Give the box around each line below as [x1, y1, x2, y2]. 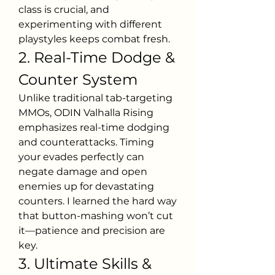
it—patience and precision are [18, 225, 165, 236]
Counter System [18, 71, 137, 88]
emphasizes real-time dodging [18, 122, 169, 133]
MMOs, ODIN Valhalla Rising [18, 107, 153, 118]
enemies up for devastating [18, 180, 154, 192]
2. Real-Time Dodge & [18, 48, 175, 66]
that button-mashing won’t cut [18, 210, 173, 222]
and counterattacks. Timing [18, 136, 154, 148]
